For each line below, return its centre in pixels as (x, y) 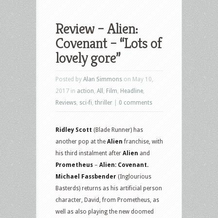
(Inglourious (135, 176)
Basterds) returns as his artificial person (109, 188)
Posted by (69, 79)
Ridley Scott (74, 130)
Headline (132, 91)
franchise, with (144, 141)
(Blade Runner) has (118, 130)
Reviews (66, 102)
